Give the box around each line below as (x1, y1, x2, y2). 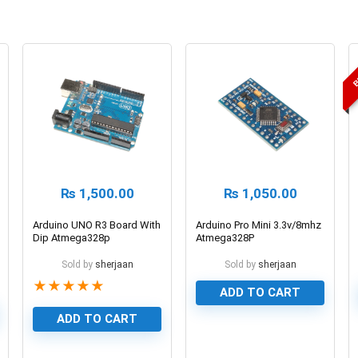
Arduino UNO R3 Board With (33, 218, 161, 231)
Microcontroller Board (196, 244, 297, 257)
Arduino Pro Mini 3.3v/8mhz (196, 218, 322, 231)
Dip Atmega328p (33, 231, 111, 244)
